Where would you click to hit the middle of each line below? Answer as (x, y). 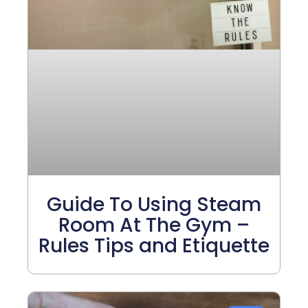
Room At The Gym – (154, 225)
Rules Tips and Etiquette (154, 246)
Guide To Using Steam (154, 205)
